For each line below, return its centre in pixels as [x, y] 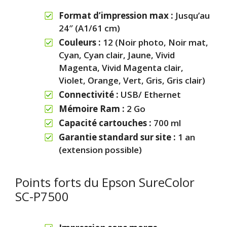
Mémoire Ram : [93, 109]
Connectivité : [90, 94]
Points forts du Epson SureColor [105, 182]
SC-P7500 [42, 196]
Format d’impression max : [117, 15]
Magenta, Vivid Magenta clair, [121, 68]
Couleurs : [81, 42]
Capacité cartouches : [106, 123]
